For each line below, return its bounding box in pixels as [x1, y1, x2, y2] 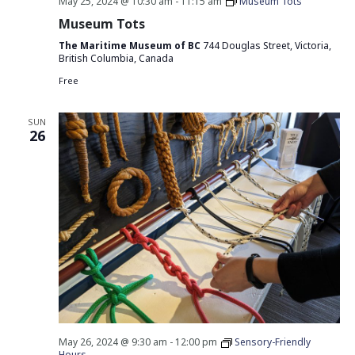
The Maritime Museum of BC [58, 38, 203, 52]
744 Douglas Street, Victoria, [202, 38, 331, 52]
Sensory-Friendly [234, 334, 311, 349]
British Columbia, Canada [58, 51, 174, 65]
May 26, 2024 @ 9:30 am [58, 334, 167, 349]
